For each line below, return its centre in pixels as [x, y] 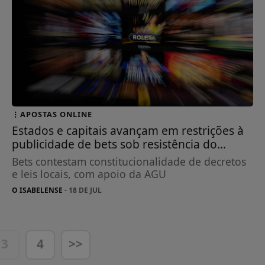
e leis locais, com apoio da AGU [89, 174]
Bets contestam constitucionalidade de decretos [129, 161]
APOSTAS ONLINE [56, 114]
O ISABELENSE [38, 190]
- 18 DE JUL [83, 190]
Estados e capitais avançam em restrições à [128, 130]
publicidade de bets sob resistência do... [119, 144]
